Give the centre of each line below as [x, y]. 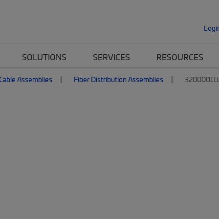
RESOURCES [180, 57]
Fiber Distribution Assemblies [119, 79]
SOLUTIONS [44, 57]
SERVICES [111, 57]
